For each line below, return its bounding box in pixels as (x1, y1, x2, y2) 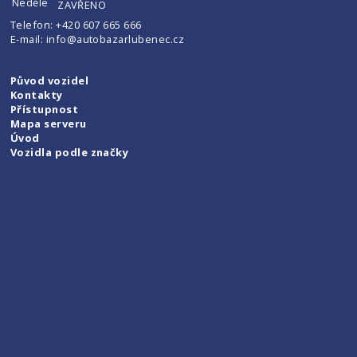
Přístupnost (10, 102, 79, 117)
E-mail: (10, 32, 46, 47)
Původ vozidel (10, 73, 89, 88)
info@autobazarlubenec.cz (45, 32, 185, 47)
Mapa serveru (10, 116, 87, 131)
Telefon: (10, 18, 57, 33)
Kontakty (10, 88, 63, 103)
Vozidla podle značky (10, 145, 129, 160)
